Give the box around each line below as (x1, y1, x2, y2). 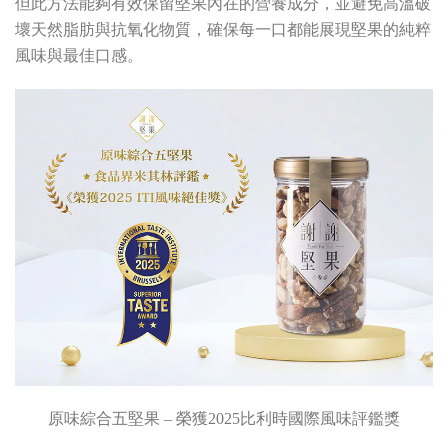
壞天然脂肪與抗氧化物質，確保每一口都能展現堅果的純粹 (15, 21, 431, 38)
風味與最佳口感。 (15, 47, 143, 64)
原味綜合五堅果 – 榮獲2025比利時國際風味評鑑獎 (48, 410, 400, 428)
